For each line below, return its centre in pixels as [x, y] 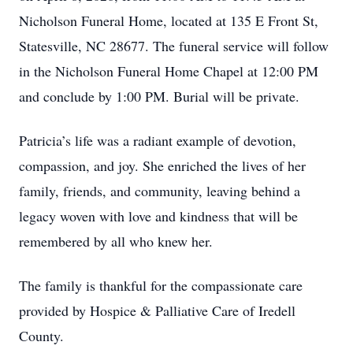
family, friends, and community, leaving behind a [160, 191]
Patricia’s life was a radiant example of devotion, [158, 140]
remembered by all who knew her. [116, 241]
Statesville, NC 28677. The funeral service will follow [174, 46]
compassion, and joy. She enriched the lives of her [162, 165]
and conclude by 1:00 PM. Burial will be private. [159, 96]
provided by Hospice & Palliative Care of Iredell [157, 310]
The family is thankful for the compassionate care [161, 285]
